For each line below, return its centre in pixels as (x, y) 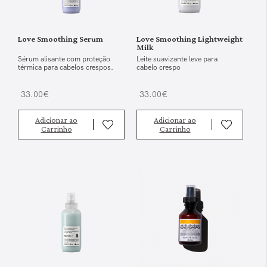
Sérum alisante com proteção (64, 59)
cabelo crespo (159, 68)
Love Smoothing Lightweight (190, 39)
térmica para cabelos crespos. (66, 68)
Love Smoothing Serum (60, 39)
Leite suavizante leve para (177, 59)
